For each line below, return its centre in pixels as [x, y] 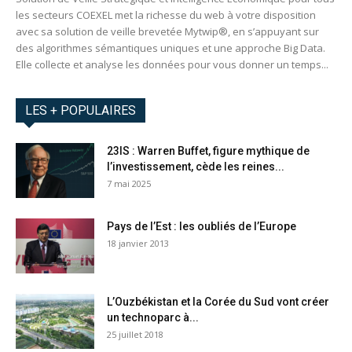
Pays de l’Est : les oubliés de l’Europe [202, 227]
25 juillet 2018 [135, 335]
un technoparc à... [153, 318]
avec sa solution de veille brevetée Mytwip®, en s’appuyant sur [167, 32]
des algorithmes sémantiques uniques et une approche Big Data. [170, 48]
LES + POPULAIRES [81, 111]
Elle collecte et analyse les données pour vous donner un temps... [172, 65]
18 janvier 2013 [138, 244]
